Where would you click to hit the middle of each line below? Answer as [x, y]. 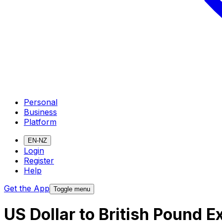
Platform [40, 122]
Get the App [27, 188]
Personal [41, 102]
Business [40, 112]
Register [39, 160]
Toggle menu [72, 189]
